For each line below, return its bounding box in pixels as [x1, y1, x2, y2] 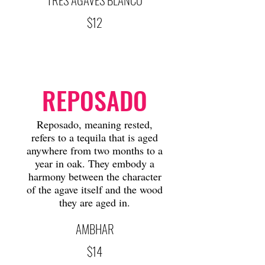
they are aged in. [59, 195, 130, 209]
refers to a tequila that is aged [31, 130, 158, 144]
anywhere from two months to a [27, 143, 163, 157]
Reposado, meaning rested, [37, 117, 153, 131]
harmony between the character [28, 169, 161, 183]
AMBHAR [75, 219, 114, 238]
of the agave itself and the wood [27, 182, 163, 196]
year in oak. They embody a [35, 156, 154, 170]
